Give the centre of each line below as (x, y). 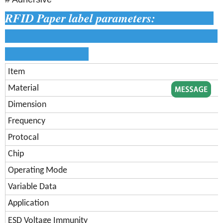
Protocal (23, 138)
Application (28, 203)
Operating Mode (38, 170)
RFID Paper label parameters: (86, 18)
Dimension (27, 105)
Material (23, 88)
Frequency (27, 121)
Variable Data (32, 187)
